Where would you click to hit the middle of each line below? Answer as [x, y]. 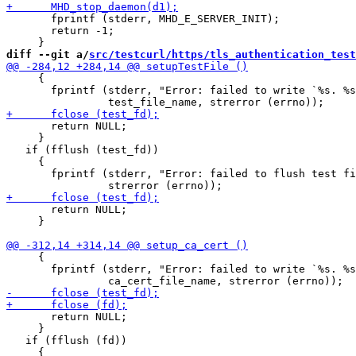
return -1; [60, 31]
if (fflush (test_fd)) [83, 150]
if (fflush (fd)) [67, 341]
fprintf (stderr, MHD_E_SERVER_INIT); [143, 19]
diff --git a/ [48, 54]
